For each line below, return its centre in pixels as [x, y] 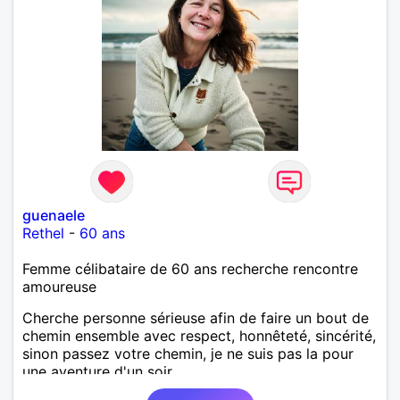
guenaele [54, 215]
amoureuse [59, 286]
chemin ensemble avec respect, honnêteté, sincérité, [199, 335]
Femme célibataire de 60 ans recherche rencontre [190, 268]
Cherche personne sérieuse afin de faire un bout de [196, 317]
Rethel [43, 233]
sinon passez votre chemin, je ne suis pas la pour [188, 353]
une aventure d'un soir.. [100, 371]
